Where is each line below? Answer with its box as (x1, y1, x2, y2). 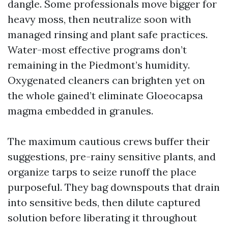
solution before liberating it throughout (8, 211, 197, 224)
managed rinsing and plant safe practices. (8, 27, 208, 41)
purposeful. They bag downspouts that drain (8, 180, 220, 193)
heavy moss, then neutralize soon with (8, 12, 191, 25)
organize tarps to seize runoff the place (8, 165, 196, 178)
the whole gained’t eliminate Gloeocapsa (8, 89, 203, 102)
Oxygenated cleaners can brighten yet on (8, 73, 205, 87)
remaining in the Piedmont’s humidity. (8, 58, 190, 71)
